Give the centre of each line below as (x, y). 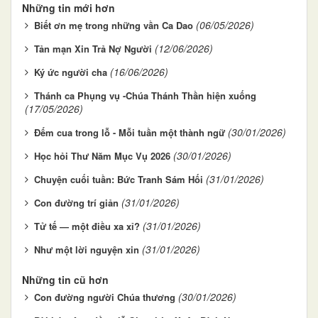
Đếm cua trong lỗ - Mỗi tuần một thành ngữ (130, 133)
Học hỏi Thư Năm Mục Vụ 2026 (102, 156)
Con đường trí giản (76, 203)
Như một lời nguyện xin (87, 250)
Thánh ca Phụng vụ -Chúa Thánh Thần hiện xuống (145, 96)
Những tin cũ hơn (65, 280)
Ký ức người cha (71, 72)
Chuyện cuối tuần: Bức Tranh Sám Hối (119, 180)
